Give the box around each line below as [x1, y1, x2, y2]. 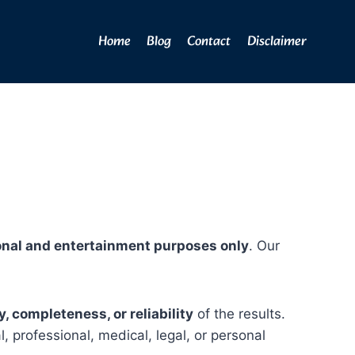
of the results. [193, 306, 285, 322]
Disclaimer [246, 30, 307, 53]
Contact [187, 30, 231, 53]
